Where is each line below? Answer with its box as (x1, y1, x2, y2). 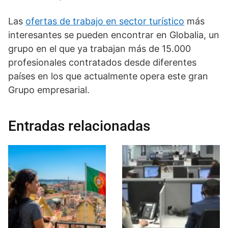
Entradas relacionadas (8, 117, 150, 134)
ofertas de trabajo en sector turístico (25, 15, 184, 26)
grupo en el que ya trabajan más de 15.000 (8, 43, 191, 54)
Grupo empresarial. (8, 84, 90, 95)
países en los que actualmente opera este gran (8, 70, 208, 81)
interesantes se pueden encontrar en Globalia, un (8, 29, 219, 40)
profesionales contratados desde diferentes (8, 56, 196, 68)
